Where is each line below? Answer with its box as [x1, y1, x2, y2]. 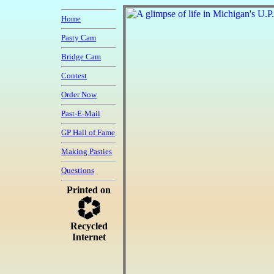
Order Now [61, 90, 97, 99]
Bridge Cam [61, 52, 101, 61]
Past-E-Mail [61, 109, 100, 118]
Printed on [67, 185, 111, 195]
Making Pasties [61, 147, 112, 156]
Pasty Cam [61, 33, 96, 42]
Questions [61, 166, 94, 175]
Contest [61, 71, 87, 80]
